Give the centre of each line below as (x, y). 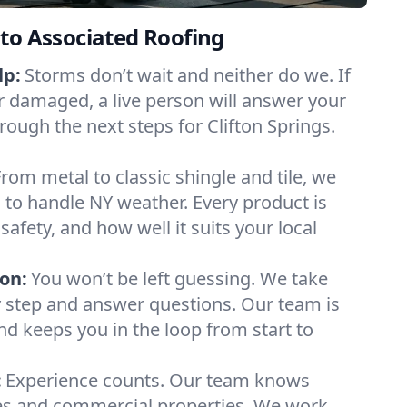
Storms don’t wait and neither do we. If (188, 75)
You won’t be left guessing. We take (179, 278)
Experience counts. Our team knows (158, 380)
